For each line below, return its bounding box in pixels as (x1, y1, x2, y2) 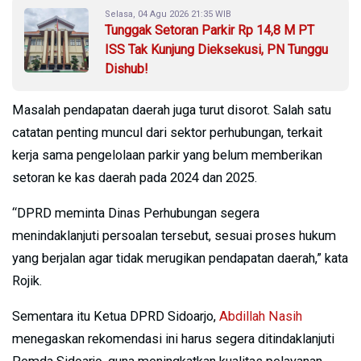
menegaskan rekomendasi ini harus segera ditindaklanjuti (12, 330, 334, 346)
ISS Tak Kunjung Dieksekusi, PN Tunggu (105, 41, 328, 57)
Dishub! (105, 60, 148, 77)
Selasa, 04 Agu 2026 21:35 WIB (105, 8, 231, 19)
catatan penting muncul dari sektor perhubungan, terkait (12, 124, 322, 140)
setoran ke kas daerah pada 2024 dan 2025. (12, 169, 257, 185)
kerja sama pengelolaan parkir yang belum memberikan (12, 147, 322, 163)
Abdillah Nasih (219, 308, 302, 324)
